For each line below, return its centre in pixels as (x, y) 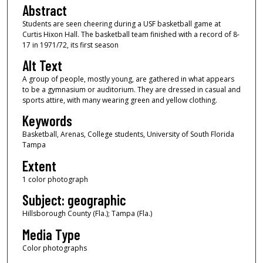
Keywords (47, 121)
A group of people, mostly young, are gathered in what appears (128, 79)
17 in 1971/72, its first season (70, 45)
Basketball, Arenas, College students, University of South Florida (128, 134)
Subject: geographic (74, 200)
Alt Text (42, 65)
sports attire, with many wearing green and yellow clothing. (119, 100)
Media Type (51, 234)
